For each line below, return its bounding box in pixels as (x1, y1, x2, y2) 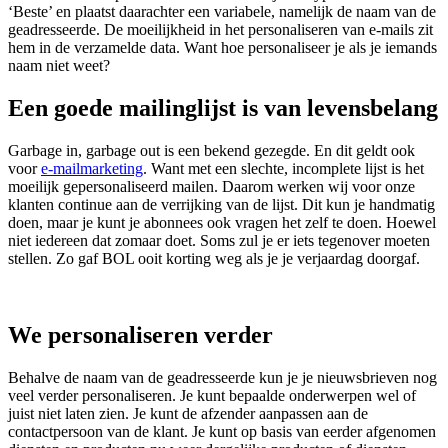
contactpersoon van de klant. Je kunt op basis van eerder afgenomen (8, 422, 436, 440)
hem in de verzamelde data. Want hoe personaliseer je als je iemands (8, 39, 437, 57)
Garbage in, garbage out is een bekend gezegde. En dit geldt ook (8, 142, 415, 160)
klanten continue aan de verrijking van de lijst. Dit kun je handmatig (8, 196, 435, 214)
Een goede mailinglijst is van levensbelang (8, 95, 438, 122)
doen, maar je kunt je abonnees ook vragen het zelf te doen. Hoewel (8, 214, 436, 232)
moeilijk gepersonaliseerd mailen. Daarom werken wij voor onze (8, 178, 415, 196)
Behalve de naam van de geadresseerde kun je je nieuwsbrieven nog (8, 368, 437, 386)
